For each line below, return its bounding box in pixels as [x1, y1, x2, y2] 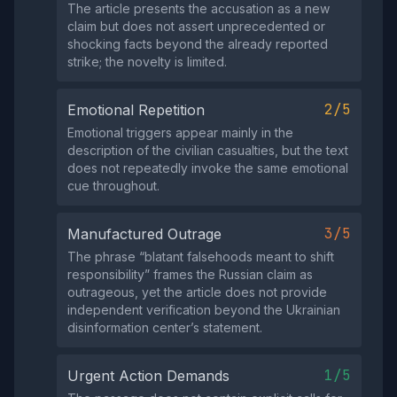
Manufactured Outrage [67, 225, 222, 244]
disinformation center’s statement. [67, 320, 262, 336]
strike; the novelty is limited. [67, 54, 227, 70]
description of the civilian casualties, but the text [67, 143, 348, 159]
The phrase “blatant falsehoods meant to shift [67, 249, 334, 265]
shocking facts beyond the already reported [67, 36, 328, 52]
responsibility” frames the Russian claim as [67, 267, 313, 283]
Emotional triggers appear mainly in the [67, 125, 293, 141]
